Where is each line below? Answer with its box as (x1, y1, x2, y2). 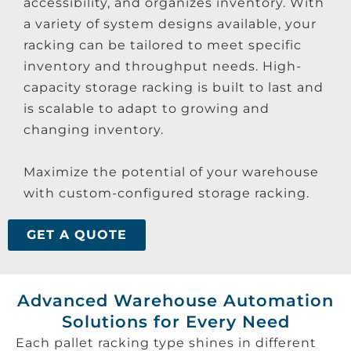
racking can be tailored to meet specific (24, 37, 302, 52)
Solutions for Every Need (61, 311, 290, 331)
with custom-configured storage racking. (24, 185, 309, 201)
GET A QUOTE (27, 226, 127, 242)
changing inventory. (24, 121, 164, 137)
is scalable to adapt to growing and (24, 100, 270, 116)
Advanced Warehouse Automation (17, 290, 334, 310)
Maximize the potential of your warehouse (24, 164, 319, 179)
